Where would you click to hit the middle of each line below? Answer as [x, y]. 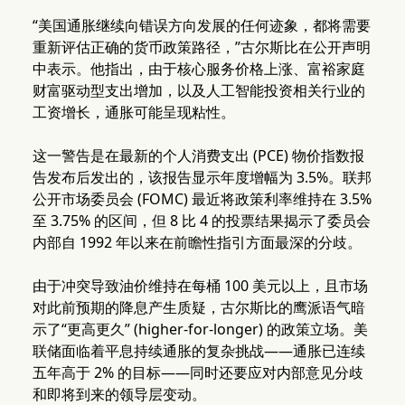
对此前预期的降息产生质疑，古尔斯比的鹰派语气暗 [198, 308]
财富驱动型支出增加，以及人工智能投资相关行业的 [198, 91]
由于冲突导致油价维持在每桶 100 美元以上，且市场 [200, 286]
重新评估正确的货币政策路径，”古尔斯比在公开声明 [201, 47]
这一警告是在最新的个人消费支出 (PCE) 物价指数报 [198, 156]
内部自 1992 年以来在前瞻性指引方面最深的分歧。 [197, 243]
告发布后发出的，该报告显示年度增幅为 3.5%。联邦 [202, 178]
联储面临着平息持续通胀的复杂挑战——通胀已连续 [198, 351]
